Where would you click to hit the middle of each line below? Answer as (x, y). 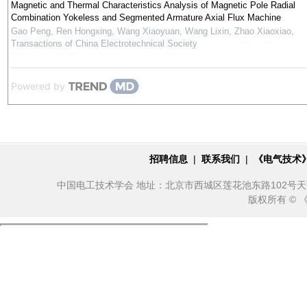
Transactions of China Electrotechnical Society (104, 44)
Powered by (38, 86)
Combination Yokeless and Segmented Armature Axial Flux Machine (146, 17)
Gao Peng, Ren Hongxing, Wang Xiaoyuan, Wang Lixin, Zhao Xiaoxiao (151, 31)
